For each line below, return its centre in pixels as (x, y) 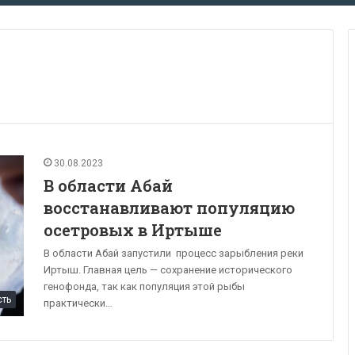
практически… (78, 303)
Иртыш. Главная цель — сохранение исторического (168, 269)
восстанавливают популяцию (169, 207)
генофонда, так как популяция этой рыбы (144, 286)
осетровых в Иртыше (133, 229)
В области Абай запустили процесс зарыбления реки (174, 253)
